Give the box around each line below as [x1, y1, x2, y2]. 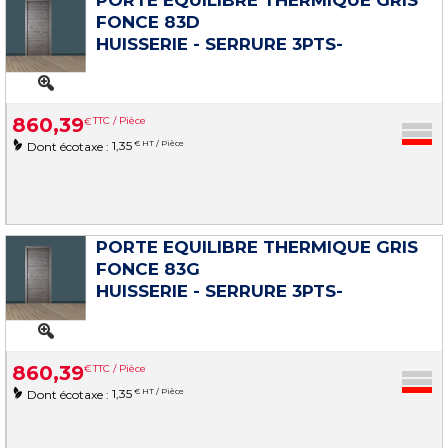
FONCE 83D [96, 11, 200, 32]
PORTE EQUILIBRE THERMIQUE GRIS [96, 237, 418, 258]
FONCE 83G [96, 259, 200, 280]
